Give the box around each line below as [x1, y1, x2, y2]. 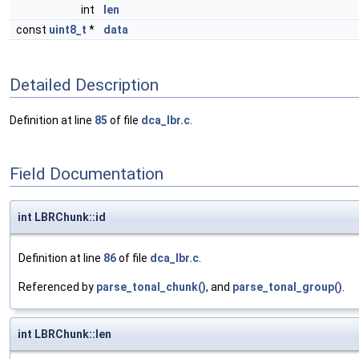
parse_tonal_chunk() [96, 280, 206, 294]
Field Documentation [10, 163, 163, 184]
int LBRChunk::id [18, 211, 106, 224]
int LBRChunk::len [18, 328, 111, 341]
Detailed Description [10, 75, 159, 95]
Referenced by [18, 280, 96, 294]
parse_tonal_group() [232, 280, 342, 294]
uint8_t [49, 23, 87, 36]
